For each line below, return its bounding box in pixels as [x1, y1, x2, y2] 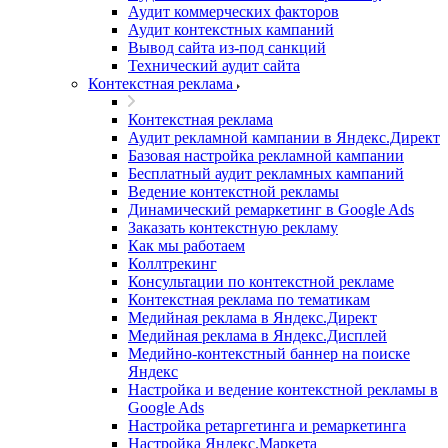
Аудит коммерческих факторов [128, 3, 339, 20]
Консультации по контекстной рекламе [128, 273, 394, 290]
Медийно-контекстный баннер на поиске [128, 345, 410, 362]
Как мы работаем [128, 237, 245, 254]
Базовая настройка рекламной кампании [128, 147, 404, 164]
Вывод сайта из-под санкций [128, 39, 326, 56]
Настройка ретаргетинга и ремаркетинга [128, 417, 406, 434]
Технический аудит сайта [128, 57, 300, 74]
